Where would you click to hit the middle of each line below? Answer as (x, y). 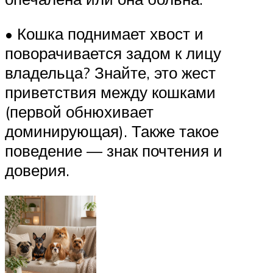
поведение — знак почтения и (114, 151)
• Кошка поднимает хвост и (104, 34)
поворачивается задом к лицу (113, 53)
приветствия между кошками (110, 92)
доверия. (37, 170)
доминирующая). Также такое (112, 131)
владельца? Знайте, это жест (110, 73)
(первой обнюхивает (79, 112)
